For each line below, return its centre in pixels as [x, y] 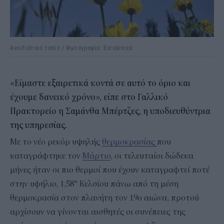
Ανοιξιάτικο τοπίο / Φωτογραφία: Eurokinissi [71, 47]
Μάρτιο [96, 156]
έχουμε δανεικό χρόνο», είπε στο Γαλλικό [89, 97]
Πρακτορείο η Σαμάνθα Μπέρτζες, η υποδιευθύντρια [110, 111]
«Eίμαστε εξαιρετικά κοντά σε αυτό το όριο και [100, 83]
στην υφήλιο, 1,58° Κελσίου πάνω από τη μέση [94, 184]
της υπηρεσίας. [38, 125]
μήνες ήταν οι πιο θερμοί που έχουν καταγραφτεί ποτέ [110, 170]
